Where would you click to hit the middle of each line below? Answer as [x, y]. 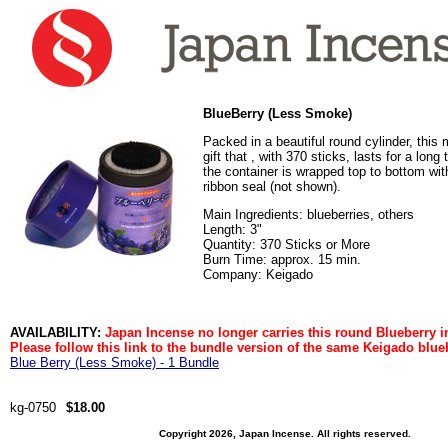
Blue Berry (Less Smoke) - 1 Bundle [114, 362]
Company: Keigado [258, 274]
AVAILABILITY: [57, 332]
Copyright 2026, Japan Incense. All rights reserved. [285, 433]
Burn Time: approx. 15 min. [282, 259]
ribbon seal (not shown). [272, 186]
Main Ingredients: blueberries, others [308, 214]
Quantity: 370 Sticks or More [286, 244]
